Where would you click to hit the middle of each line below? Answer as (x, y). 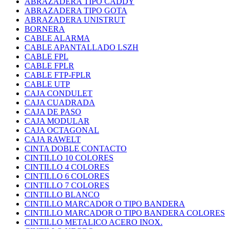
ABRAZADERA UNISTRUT (75, 20)
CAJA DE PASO (53, 112)
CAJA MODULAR (57, 121)
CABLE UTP (47, 84)
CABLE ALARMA (57, 38)
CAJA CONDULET (59, 94)
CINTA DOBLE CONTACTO (76, 149)
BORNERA (45, 29)
